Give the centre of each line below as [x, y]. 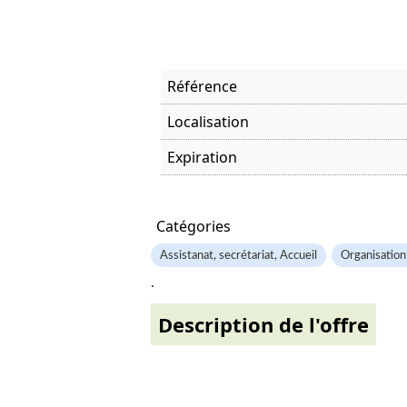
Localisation [208, 122]
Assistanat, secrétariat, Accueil [238, 255]
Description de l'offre [263, 324]
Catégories [194, 226]
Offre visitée [198, 190]
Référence [202, 86]
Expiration [202, 157]
